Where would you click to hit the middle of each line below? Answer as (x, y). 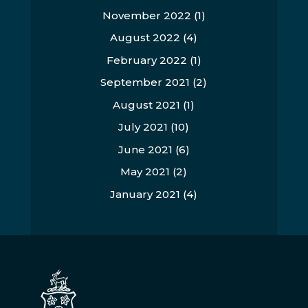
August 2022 (145, 38)
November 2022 (146, 15)
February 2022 (146, 60)
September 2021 (145, 82)
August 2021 (147, 104)
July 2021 (143, 127)
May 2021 (145, 172)
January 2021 (145, 194)
